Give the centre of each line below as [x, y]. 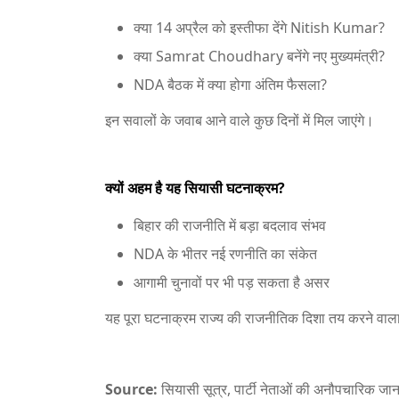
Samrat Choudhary [220, 56]
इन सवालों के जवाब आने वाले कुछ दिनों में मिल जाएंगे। [240, 120]
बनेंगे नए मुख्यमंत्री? [334, 56]
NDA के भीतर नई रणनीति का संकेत [225, 254]
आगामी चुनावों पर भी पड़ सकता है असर [232, 282]
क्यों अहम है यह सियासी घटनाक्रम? [195, 188]
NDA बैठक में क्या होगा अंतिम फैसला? [230, 85]
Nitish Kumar [334, 28]
